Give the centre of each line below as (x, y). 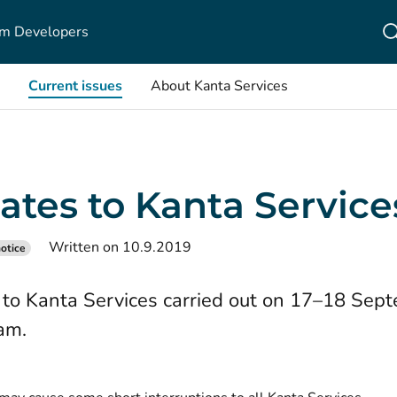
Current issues (75, 86)
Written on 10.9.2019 (120, 247)
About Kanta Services (219, 86)
